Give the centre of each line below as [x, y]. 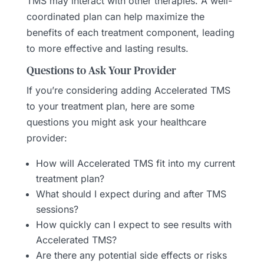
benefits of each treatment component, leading [130, 32]
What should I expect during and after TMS [131, 194]
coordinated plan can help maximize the [115, 16]
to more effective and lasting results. [107, 48]
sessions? [57, 209]
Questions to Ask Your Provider [101, 71]
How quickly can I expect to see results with [133, 224]
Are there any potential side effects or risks [131, 255]
